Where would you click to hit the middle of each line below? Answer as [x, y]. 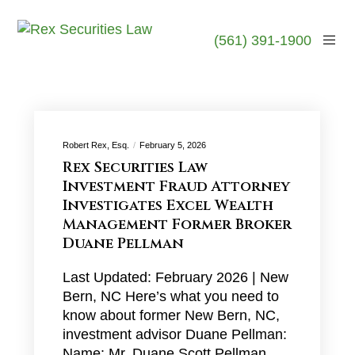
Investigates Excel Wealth [168, 206]
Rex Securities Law [135, 168]
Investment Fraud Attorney [176, 187]
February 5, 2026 [172, 145]
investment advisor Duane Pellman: [174, 334]
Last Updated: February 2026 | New [175, 277]
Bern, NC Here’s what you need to [170, 296]
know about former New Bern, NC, [171, 315]
